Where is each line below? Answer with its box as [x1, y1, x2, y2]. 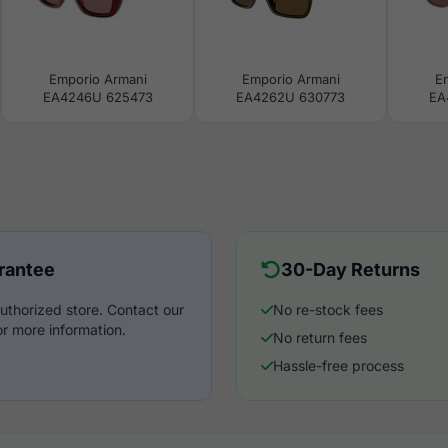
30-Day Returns [281, 259, 420, 280]
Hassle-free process [273, 357, 404, 374]
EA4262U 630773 [236, 89, 345, 105]
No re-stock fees [273, 301, 383, 318]
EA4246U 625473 [42, 89, 153, 105]
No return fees [273, 329, 367, 346]
